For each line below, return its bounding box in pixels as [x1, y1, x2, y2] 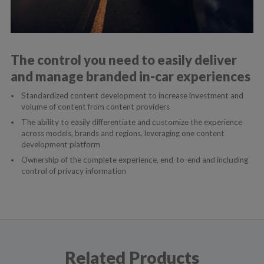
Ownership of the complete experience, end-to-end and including [21, 154, 248, 164]
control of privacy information [21, 166, 126, 176]
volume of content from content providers [21, 102, 170, 112]
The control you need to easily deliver [10, 52, 237, 68]
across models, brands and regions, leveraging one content [21, 128, 225, 138]
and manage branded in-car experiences [10, 68, 250, 85]
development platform [21, 140, 100, 150]
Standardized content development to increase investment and [21, 91, 243, 101]
